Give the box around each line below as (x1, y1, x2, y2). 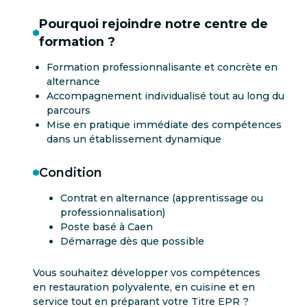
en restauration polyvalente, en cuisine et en (33, 281, 255, 294)
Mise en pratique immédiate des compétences (47, 118, 282, 131)
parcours (47, 103, 90, 116)
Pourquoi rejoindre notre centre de (39, 16, 268, 31)
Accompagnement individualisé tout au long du (47, 89, 284, 102)
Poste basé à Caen (60, 221, 153, 234)
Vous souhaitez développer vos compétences (33, 267, 260, 280)
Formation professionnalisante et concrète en (47, 60, 278, 73)
